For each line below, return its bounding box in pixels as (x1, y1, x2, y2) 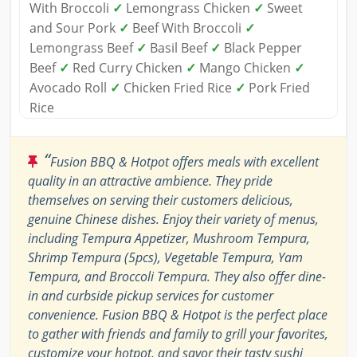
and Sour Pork (29, 19, 119, 37)
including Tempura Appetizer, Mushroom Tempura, (28, 229, 310, 248)
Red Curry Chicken (69, 59, 186, 77)
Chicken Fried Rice (120, 79, 235, 97)
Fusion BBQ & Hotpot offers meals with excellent (50, 153, 319, 171)
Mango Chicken (196, 59, 294, 77)
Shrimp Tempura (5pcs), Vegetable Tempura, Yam (28, 249, 303, 267)
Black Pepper (221, 39, 302, 57)
